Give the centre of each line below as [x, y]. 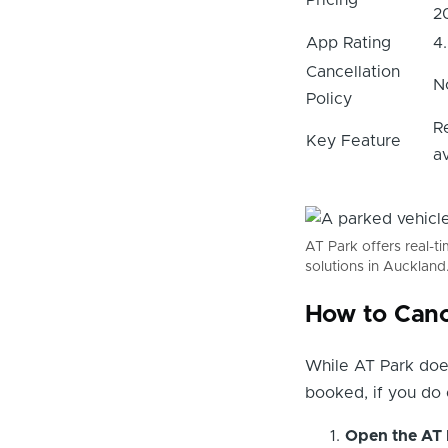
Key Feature [353, 140]
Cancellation [352, 71]
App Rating [348, 42]
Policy [328, 98]
